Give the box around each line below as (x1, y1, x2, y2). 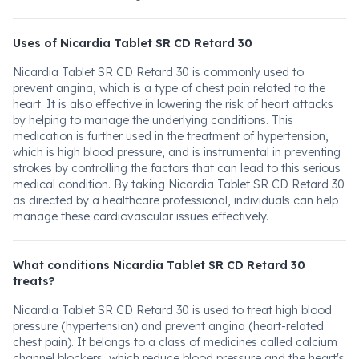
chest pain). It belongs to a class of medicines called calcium (13, 335, 337, 349)
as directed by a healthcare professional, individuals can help (13, 193, 338, 208)
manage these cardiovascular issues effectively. (13, 209, 268, 224)
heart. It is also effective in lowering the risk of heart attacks (13, 97, 333, 111)
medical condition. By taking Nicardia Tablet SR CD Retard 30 (13, 177, 345, 192)
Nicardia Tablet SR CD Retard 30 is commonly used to (13, 65, 304, 79)
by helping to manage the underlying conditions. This (13, 113, 293, 127)
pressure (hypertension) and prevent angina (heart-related (13, 319, 324, 333)
